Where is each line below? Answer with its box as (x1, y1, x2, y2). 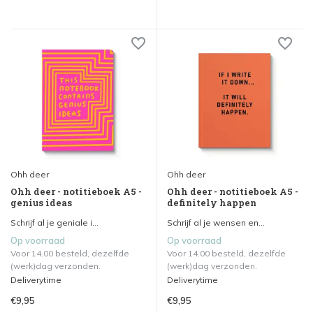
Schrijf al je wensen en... (167, 217, 265, 228)
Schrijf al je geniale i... (10, 217, 99, 228)
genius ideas (10, 196, 72, 209)
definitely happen (167, 196, 256, 210)
